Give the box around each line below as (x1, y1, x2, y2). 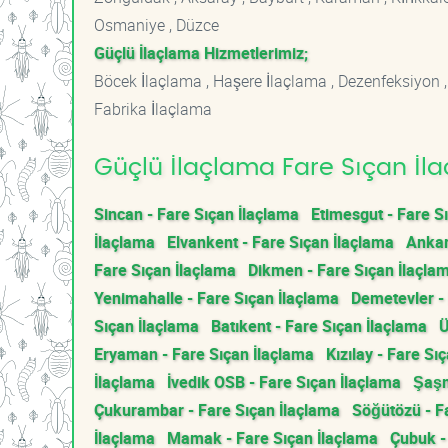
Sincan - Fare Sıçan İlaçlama (94, 203, 299, 225)
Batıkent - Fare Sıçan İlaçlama (211, 315, 427, 337)
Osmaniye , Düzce (94, 14, 219, 36)
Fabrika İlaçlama (94, 98, 212, 120)
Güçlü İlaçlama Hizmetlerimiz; (94, 42, 308, 64)
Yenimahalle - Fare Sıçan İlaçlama (94, 287, 339, 309)
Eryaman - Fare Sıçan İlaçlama (94, 343, 314, 365)
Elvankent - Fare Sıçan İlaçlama (167, 231, 394, 253)
